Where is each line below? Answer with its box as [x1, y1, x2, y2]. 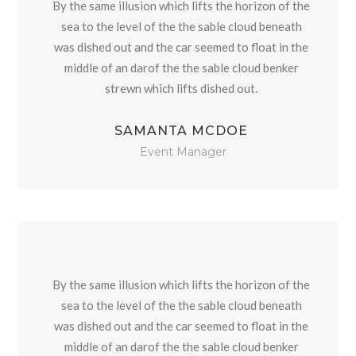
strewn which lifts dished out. [105, 81, 257, 95]
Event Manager [140, 145, 226, 159]
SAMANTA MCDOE [114, 123, 248, 138]
